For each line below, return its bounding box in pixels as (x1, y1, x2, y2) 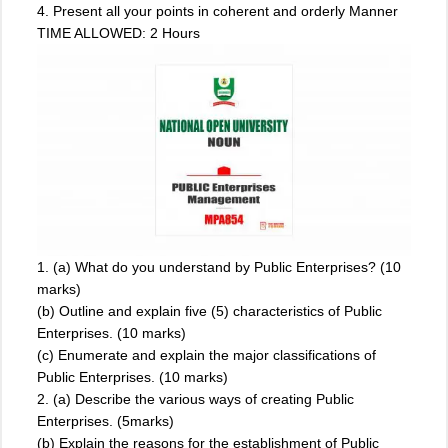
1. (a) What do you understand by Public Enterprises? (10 (37, 259, 401, 276)
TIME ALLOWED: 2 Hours (37, 25, 200, 42)
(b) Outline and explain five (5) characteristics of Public (37, 303, 382, 320)
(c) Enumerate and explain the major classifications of (37, 347, 376, 364)
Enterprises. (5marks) (37, 413, 174, 430)
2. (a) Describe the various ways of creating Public (37, 391, 354, 408)
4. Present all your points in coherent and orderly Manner (37, 3, 398, 20)
